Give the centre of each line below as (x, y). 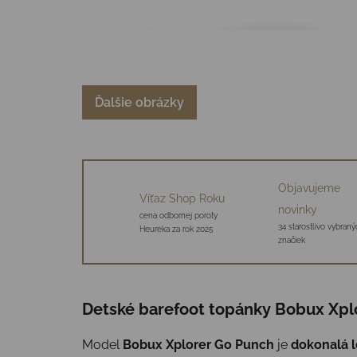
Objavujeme (309, 188)
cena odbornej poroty (178, 216)
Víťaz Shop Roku (182, 199)
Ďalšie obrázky (139, 102)
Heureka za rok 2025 (176, 229)
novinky (297, 209)
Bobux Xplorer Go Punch (198, 344)
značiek (291, 240)
